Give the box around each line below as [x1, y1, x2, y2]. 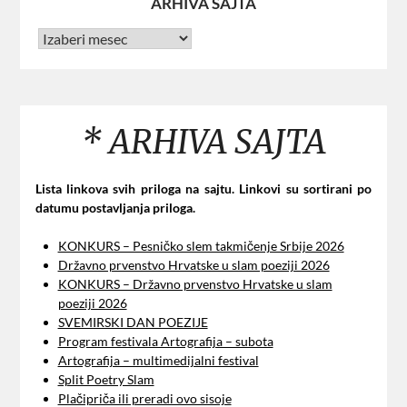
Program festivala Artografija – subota [57, 333, 273, 350]
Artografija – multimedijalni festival [57, 352, 259, 369]
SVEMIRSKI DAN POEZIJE [57, 314, 208, 331]
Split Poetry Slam [57, 372, 154, 388]
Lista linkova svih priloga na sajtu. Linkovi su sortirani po [35, 181, 372, 197]
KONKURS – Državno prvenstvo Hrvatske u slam [57, 276, 333, 293]
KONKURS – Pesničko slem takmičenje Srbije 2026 [57, 238, 344, 254]
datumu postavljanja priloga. [35, 200, 195, 216]
